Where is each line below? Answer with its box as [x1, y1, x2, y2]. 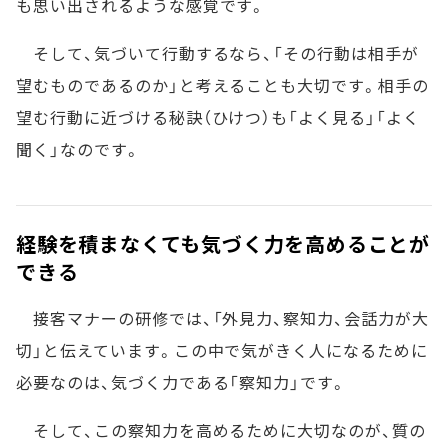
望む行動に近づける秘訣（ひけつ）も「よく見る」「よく [16, 105, 420, 130]
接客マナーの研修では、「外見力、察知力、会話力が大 [16, 306, 429, 331]
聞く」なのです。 [16, 137, 141, 162]
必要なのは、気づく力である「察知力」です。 [16, 370, 348, 395]
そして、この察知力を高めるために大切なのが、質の [16, 418, 426, 443]
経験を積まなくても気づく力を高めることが [16, 229, 430, 259]
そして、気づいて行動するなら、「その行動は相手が [16, 41, 419, 66]
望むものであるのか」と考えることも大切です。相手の [16, 73, 429, 98]
